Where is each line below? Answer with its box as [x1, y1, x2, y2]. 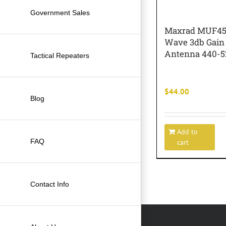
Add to [177, 127, 198, 136]
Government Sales [30, 8, 90, 17]
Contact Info [30, 180, 69, 188]
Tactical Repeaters [30, 51, 89, 60]
